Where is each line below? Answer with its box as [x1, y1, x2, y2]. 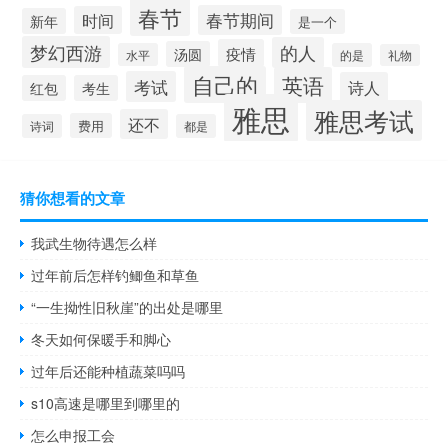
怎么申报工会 [31, 425, 116, 446]
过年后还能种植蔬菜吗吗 [31, 361, 186, 382]
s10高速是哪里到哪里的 [31, 393, 181, 414]
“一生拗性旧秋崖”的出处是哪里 [31, 297, 224, 318]
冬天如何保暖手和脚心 [31, 329, 172, 350]
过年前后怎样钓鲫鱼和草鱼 [31, 265, 200, 286]
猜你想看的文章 [20, 187, 125, 210]
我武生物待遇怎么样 [31, 233, 158, 254]
